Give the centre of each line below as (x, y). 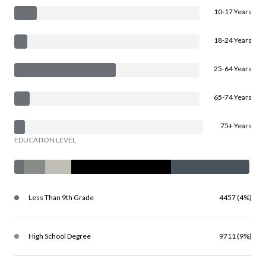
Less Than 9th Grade (61, 197)
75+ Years (236, 125)
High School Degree (60, 236)
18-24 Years (233, 40)
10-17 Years (233, 11)
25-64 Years (233, 68)
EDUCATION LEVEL (45, 140)
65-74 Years (233, 97)
